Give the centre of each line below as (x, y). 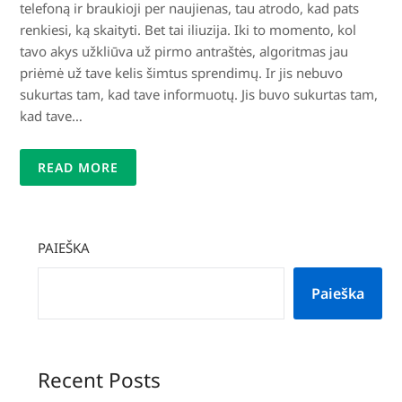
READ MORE (79, 168)
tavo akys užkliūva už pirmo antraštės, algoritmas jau (184, 52)
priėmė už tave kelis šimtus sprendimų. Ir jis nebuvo (182, 73)
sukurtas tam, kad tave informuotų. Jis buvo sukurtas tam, (199, 95)
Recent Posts (100, 380)
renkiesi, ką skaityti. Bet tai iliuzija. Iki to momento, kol (188, 30)
